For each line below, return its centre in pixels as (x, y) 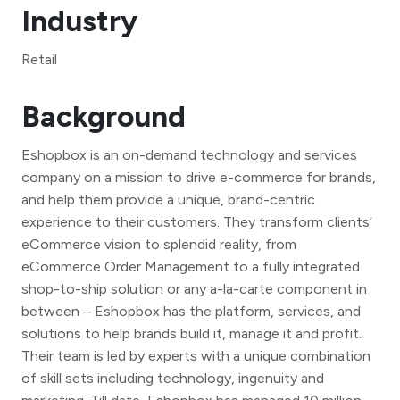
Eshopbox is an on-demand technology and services (189, 154)
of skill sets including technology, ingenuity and (173, 378)
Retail (39, 59)
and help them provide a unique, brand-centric (168, 199)
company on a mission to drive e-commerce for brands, (199, 177)
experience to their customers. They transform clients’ (197, 221)
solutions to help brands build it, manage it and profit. (192, 333)
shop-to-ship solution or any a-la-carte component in (194, 288)
